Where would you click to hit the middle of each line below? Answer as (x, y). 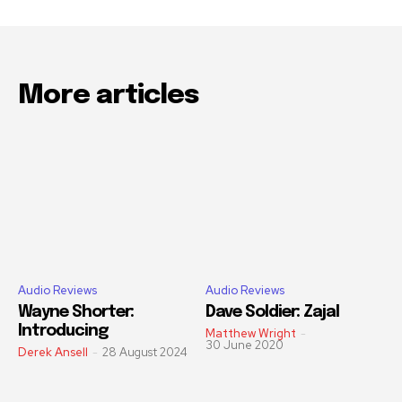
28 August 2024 (145, 353)
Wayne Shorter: (76, 313)
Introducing (63, 332)
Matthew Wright (251, 334)
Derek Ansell (53, 353)
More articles (109, 96)
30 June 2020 (245, 345)
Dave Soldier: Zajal (272, 313)
